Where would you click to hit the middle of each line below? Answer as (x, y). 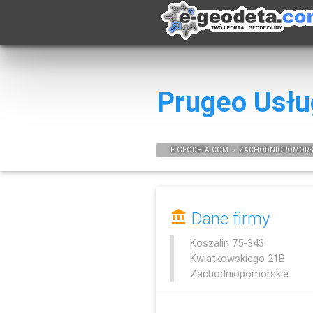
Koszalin (209, 243)
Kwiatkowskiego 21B (237, 259)
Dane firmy (229, 219)
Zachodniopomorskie (239, 274)
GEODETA (194, 150)
